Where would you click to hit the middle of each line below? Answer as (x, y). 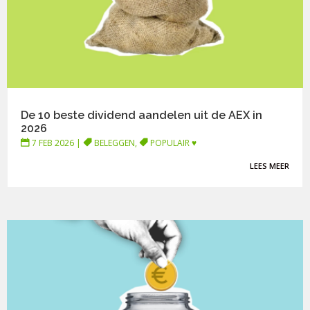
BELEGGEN (115, 143)
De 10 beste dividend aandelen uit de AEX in (142, 116)
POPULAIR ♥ (174, 143)
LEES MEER (269, 166)
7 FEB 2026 (53, 143)
